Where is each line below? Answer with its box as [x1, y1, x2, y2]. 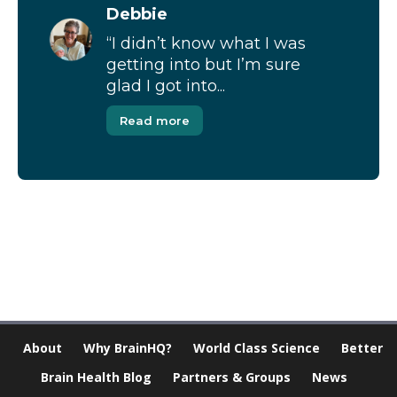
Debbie [106, 4, 167, 25]
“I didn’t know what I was [106, 34, 306, 54]
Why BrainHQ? [83, 339, 172, 357]
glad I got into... [106, 76, 225, 97]
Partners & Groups [173, 369, 291, 386]
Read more [120, 113, 190, 128]
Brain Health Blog [41, 369, 152, 386]
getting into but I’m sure [106, 55, 300, 75]
